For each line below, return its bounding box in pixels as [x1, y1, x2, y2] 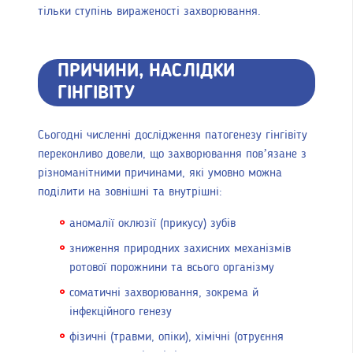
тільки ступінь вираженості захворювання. [38, 5, 261, 18]
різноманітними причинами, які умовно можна [38, 166, 282, 180]
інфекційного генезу [69, 305, 172, 318]
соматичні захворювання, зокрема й [69, 286, 258, 299]
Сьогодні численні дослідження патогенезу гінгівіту [38, 128, 307, 142]
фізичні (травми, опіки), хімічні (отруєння [69, 330, 284, 344]
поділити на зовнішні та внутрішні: [38, 185, 222, 199]
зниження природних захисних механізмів [69, 242, 291, 255]
